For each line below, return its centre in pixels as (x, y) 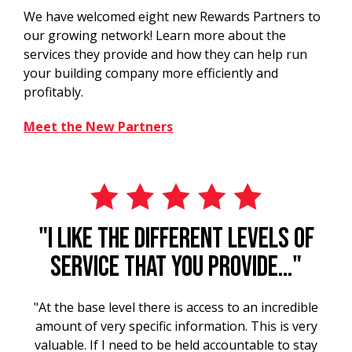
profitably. (53, 92)
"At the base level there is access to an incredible (176, 307)
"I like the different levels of (176, 239)
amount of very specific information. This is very (176, 326)
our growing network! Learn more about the (155, 35)
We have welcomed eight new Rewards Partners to (172, 16)
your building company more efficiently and (151, 73)
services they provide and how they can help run (165, 54)
